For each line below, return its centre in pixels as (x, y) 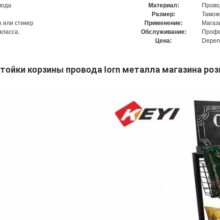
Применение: (164, 23)
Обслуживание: (164, 32)
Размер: (164, 14)
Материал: (164, 5)
